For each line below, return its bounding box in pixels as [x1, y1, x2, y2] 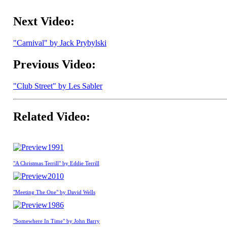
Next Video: [13, 15, 74, 28]
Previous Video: [13, 58, 96, 71]
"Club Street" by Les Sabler [13, 82, 102, 90]
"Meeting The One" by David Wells [13, 188, 95, 195]
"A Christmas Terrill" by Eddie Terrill [13, 160, 99, 166]
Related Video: [13, 109, 90, 123]
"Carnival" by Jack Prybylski [13, 39, 106, 48]
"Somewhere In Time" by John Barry [13, 217, 100, 224]
